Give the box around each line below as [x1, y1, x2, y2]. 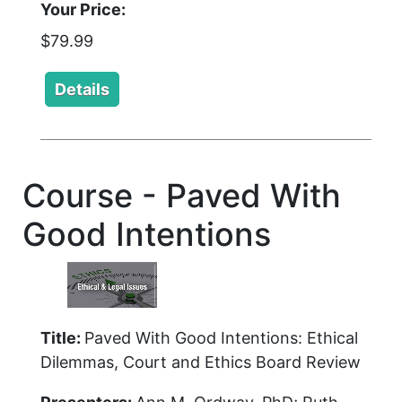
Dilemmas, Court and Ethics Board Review [40, 352, 361, 371]
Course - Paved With [22, 175, 341, 215]
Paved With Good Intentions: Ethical [84, 328, 358, 347]
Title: [40, 328, 84, 347]
